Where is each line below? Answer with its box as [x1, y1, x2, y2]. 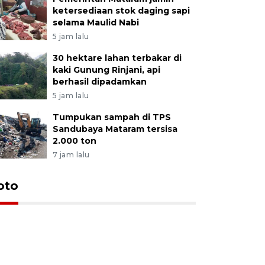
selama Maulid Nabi [52, 17, 139, 28]
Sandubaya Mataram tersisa [52, 123, 177, 134]
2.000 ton [52, 135, 96, 146]
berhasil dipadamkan [52, 76, 147, 87]
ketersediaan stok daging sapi [52, 5, 190, 16]
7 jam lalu [52, 150, 90, 159]
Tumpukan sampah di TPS [52, 111, 171, 122]
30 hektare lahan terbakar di [52, 52, 182, 63]
